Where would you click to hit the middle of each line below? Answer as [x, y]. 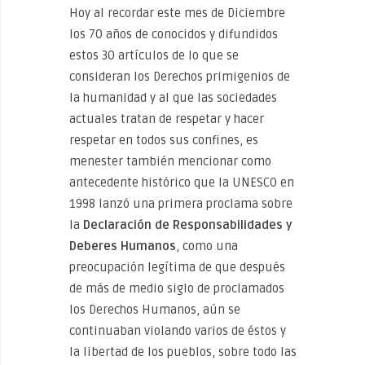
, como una [207, 246]
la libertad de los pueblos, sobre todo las [183, 352]
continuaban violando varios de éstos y [178, 330]
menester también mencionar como [170, 161]
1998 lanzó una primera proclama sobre [181, 203]
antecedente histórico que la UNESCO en [182, 182]
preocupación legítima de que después [177, 267]
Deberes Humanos [123, 246]
